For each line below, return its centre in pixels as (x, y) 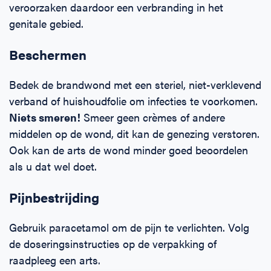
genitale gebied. (46, 24)
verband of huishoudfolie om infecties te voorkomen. (133, 101)
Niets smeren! (45, 117)
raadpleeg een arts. (55, 260)
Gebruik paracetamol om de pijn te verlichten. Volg (129, 227)
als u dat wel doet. (53, 166)
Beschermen (48, 54)
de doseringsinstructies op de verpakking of (113, 244)
